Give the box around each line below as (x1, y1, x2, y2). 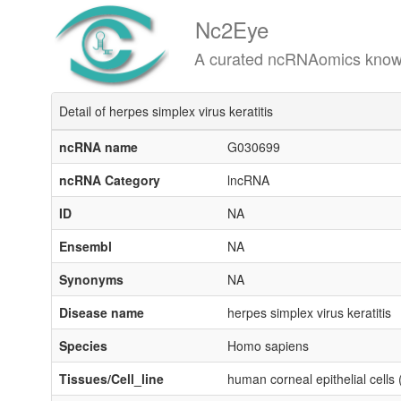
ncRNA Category (59, 171, 160, 189)
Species (59, 337, 107, 354)
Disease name (59, 303, 144, 321)
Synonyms (59, 270, 124, 288)
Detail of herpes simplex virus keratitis (59, 102, 273, 120)
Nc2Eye (145, 13, 269, 45)
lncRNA (227, 171, 269, 189)
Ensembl (59, 237, 112, 255)
